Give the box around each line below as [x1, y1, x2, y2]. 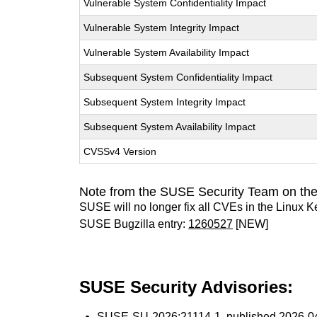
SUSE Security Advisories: [79, 277, 294, 296]
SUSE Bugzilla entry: [79, 218, 189, 230]
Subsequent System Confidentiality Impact [83, 71, 273, 83]
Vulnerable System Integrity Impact [83, 22, 240, 33]
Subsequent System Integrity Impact [83, 96, 246, 108]
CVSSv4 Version [83, 146, 157, 157]
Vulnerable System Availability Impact [83, 47, 250, 58]
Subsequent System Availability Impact [83, 121, 256, 132]
